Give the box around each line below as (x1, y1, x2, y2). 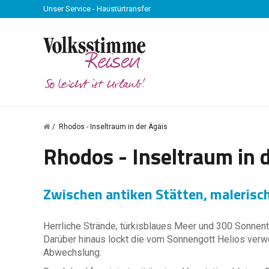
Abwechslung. (43, 247, 101, 258)
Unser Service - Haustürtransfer (43, 4, 151, 13)
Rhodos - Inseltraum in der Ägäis (59, 122, 168, 131)
